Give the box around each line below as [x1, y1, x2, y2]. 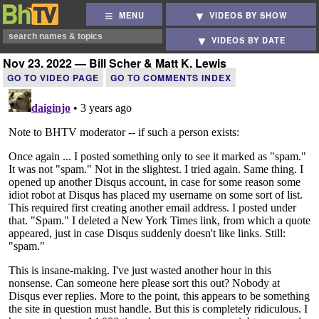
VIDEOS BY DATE [211, 34, 286, 46]
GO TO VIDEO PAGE [7, 71, 99, 84]
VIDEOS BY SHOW [209, 9, 288, 21]
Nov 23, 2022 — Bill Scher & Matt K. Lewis [3, 55, 226, 71]
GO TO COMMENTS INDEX [110, 71, 231, 84]
